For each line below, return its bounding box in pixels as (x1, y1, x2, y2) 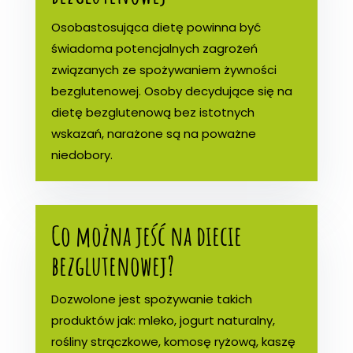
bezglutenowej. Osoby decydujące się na (50, 82, 292, 99)
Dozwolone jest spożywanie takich (50, 290, 252, 307)
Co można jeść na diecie (50, 217, 242, 253)
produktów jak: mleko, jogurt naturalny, (50, 311, 275, 329)
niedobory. (50, 146, 113, 163)
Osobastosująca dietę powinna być (50, 18, 261, 35)
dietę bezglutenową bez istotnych (50, 103, 255, 121)
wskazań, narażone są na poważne (50, 124, 256, 142)
